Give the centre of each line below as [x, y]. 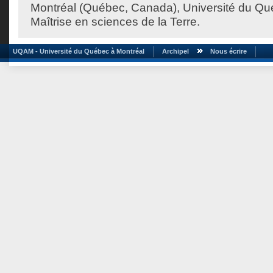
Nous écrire [229, 51]
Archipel [175, 51]
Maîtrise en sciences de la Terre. [115, 22]
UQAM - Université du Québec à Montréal [77, 51]
